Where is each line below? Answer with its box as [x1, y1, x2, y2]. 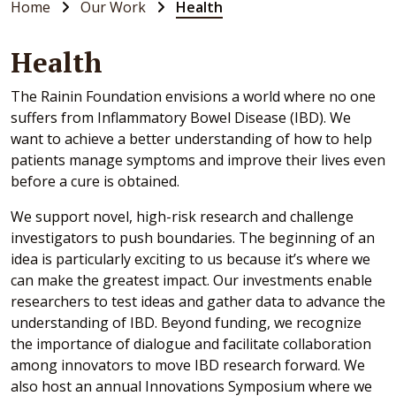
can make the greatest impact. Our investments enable [11, 270, 372, 290]
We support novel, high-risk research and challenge [11, 206, 354, 226]
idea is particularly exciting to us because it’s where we [11, 248, 370, 269]
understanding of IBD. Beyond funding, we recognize [11, 312, 362, 332]
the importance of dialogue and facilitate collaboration [11, 333, 371, 354]
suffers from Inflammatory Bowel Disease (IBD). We [11, 107, 351, 127]
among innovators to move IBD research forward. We [11, 354, 365, 375]
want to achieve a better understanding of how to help [11, 128, 372, 148]
